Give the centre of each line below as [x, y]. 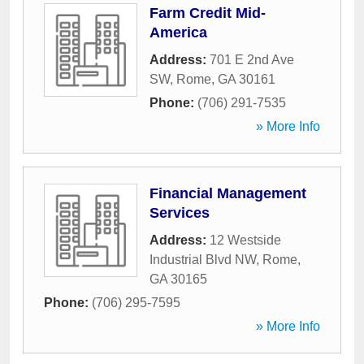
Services [180, 213]
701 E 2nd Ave [252, 60]
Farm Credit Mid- [208, 13]
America [178, 32]
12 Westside [245, 240]
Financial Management [228, 193]
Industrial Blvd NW [203, 260]
